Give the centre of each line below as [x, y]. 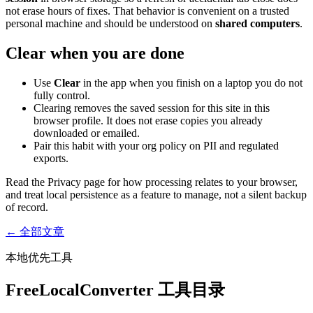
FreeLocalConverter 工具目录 [115, 290]
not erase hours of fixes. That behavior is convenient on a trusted [147, 10]
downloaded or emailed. [87, 133]
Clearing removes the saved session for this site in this [152, 108]
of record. [27, 207]
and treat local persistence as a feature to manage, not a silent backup [156, 194]
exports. [51, 158]
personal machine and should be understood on [110, 23]
